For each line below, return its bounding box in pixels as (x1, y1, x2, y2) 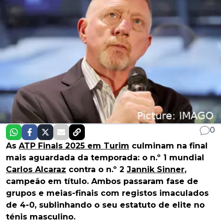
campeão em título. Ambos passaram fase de (6, 176, 198, 186)
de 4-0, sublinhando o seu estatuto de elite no (6, 200, 205, 210)
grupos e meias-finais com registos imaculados (6, 188, 209, 198)
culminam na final (129, 141, 208, 150)
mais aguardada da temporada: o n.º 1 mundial (6, 152, 204, 162)
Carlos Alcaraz (6, 164, 66, 174)
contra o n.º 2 (66, 164, 127, 174)
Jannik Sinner (127, 164, 184, 174)
